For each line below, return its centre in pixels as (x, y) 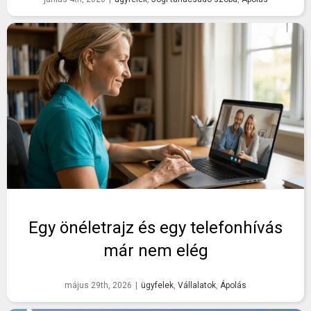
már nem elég (155, 251)
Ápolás (233, 286)
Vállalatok (197, 286)
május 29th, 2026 (98, 286)
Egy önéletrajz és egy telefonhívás (155, 228)
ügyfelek (157, 286)
